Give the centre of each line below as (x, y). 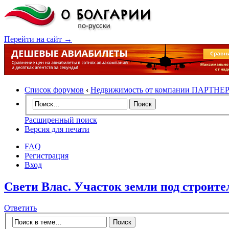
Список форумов (54, 90)
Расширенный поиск (61, 120)
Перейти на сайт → (38, 39)
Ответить (20, 208)
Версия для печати (57, 129)
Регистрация (47, 155)
